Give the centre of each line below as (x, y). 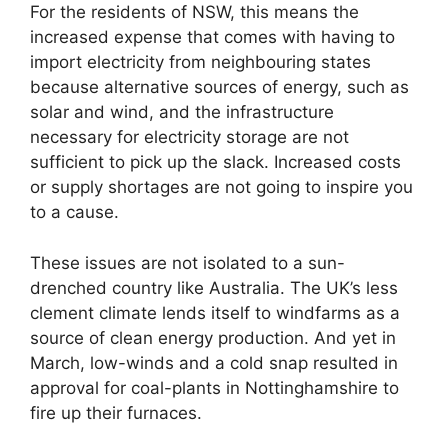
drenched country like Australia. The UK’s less (214, 287)
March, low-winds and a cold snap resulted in (214, 362)
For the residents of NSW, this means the (194, 12)
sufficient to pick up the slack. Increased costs (215, 162)
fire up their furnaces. (116, 412)
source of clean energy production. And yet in (213, 337)
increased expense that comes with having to (212, 37)
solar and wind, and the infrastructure (182, 112)
